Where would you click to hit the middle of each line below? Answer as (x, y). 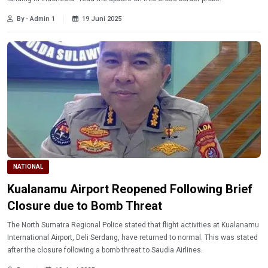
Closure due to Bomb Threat (85, 205)
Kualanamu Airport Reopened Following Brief (130, 189)
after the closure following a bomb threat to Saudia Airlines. (105, 250)
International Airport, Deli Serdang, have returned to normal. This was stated (133, 237)
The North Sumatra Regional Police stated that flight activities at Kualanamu (133, 225)
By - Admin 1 (36, 19)
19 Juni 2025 (102, 19)
